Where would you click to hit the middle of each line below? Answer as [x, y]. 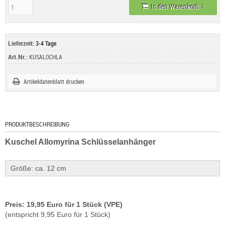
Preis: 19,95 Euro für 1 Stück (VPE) [64, 205]
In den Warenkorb [175, 7]
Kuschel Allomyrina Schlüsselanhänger [80, 142]
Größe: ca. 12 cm [38, 168]
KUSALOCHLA [45, 57]
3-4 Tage [46, 43]
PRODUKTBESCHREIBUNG [37, 124]
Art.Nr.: [18, 57]
